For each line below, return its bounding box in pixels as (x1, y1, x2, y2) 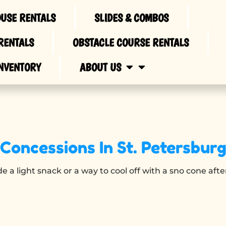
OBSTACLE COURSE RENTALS (72, 35, 189, 49)
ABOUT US (79, 60, 121, 74)
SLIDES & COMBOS (94, 11, 169, 24)
